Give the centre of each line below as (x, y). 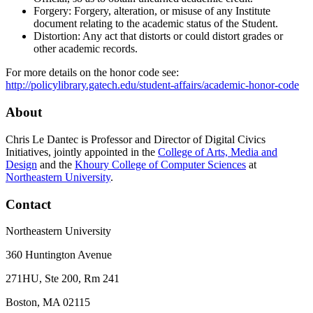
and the (56, 164)
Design (21, 164)
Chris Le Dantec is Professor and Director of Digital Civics (136, 139)
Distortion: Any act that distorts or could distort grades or (158, 36)
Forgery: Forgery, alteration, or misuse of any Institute (152, 11)
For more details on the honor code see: (92, 73)
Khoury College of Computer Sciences (160, 164)
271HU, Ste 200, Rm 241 (63, 279)
